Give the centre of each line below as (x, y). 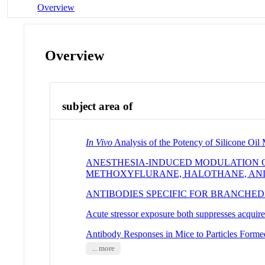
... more (103, 248)
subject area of (98, 106)
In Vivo (99, 142)
